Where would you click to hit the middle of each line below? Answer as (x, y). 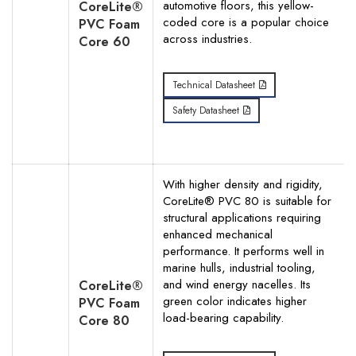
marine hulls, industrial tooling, (239, 268)
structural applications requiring (242, 218)
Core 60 (104, 42)
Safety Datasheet (206, 110)
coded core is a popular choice (246, 22)
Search (37, 77)
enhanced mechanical (218, 234)
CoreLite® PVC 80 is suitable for (247, 201)
